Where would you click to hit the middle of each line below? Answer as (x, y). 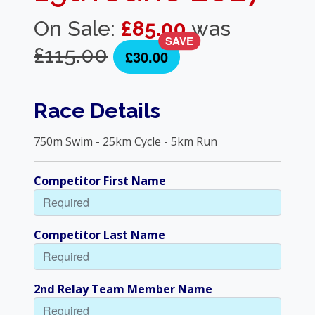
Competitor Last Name (99, 235)
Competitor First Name (100, 181)
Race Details (97, 111)
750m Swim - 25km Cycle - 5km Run (126, 142)
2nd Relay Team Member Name (123, 289)
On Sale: (77, 29)
